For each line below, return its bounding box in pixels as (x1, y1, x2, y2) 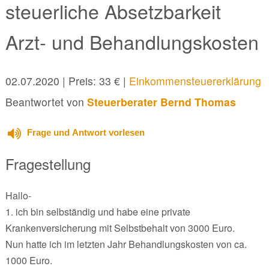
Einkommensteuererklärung (128, 73, 261, 88)
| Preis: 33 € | (59, 73, 129, 88)
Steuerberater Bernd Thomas (86, 94, 236, 109)
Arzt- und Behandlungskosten (5, 28, 259, 56)
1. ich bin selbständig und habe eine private (5, 204, 190, 219)
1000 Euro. (5, 253, 52, 267)
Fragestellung (5, 153, 91, 174)
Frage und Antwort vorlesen (26, 127, 145, 138)
